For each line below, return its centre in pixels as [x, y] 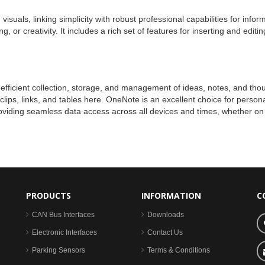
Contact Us [165, 232]
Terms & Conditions [179, 250]
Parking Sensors [59, 250]
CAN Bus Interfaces [63, 215]
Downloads [166, 215]
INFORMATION [171, 195]
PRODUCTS [49, 195]
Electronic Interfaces [64, 232]
